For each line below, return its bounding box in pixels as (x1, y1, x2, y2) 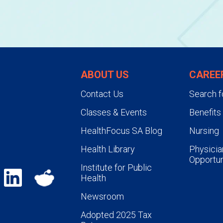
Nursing (189, 125, 219, 136)
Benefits (189, 107, 221, 117)
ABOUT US (80, 68, 129, 81)
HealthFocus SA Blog (80, 125, 162, 136)
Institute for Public (80, 162, 152, 173)
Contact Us (80, 88, 123, 99)
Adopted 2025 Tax (80, 209, 152, 220)
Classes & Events (80, 107, 147, 117)
